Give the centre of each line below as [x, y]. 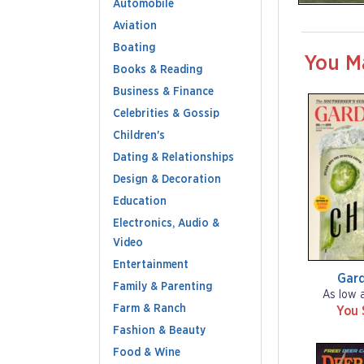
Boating [134, 48]
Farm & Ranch [149, 309]
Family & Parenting [162, 287]
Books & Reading [158, 70]
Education [140, 201]
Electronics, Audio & [166, 223]
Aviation [135, 26]
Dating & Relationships [173, 158]
